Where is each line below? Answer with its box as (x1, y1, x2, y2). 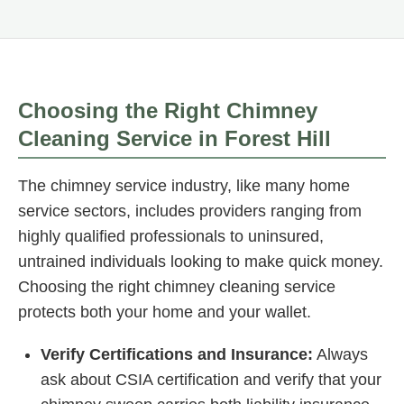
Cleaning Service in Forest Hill (18, 126, 331, 151)
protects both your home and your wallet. (18, 303, 311, 322)
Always (313, 345, 368, 364)
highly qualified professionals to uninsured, (18, 227, 324, 246)
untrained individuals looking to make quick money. (18, 252, 383, 271)
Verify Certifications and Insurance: (41, 345, 313, 364)
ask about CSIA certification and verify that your (41, 371, 381, 390)
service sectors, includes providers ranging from (18, 202, 362, 221)
